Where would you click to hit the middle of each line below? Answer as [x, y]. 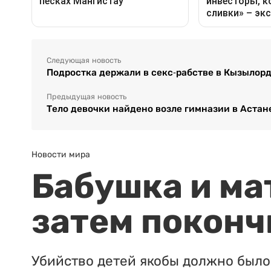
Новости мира [61, 155]
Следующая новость [84, 61]
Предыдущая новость [87, 97]
